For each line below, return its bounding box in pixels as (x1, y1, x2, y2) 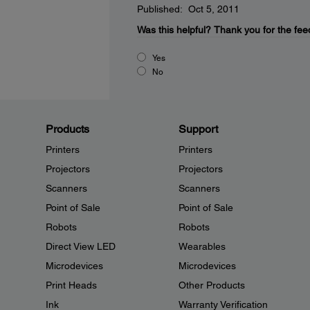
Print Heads (46, 280, 97, 291)
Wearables (178, 241, 226, 252)
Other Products (178, 280, 245, 291)
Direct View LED (46, 241, 116, 252)
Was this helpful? (136, 24, 211, 35)
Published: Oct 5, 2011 (136, 3, 239, 15)
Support (178, 122, 218, 136)
